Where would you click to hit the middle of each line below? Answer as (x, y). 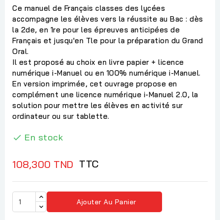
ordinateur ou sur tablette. (61, 116)
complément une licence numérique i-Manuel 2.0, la (105, 94)
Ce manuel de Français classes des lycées (89, 8)
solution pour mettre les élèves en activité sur (98, 105)
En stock (44, 137)
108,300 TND (43, 164)
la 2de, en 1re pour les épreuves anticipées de (96, 29)
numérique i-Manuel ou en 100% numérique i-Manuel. (107, 73)
